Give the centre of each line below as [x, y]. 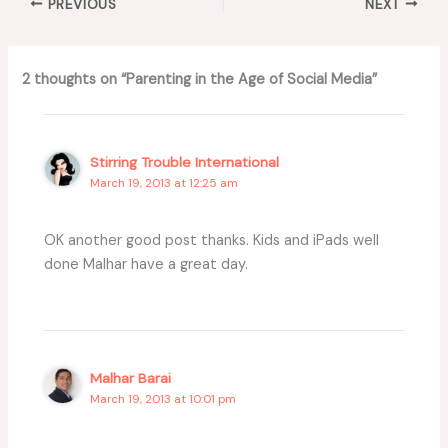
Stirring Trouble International [185, 161]
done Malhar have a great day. [146, 265]
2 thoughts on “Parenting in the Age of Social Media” [200, 79]
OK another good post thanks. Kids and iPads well [212, 241]
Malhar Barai [131, 378]
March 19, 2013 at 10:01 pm [163, 399]
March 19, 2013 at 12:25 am [164, 182]
